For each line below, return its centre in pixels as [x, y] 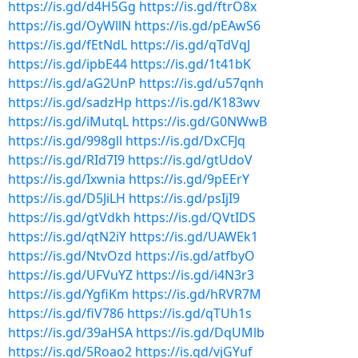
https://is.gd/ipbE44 [68, 64]
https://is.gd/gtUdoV [190, 160]
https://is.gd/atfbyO [195, 256]
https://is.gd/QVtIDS [195, 217]
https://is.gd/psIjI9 [184, 198]
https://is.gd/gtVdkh [69, 217]
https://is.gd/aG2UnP [72, 83]
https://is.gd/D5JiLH [67, 198]
